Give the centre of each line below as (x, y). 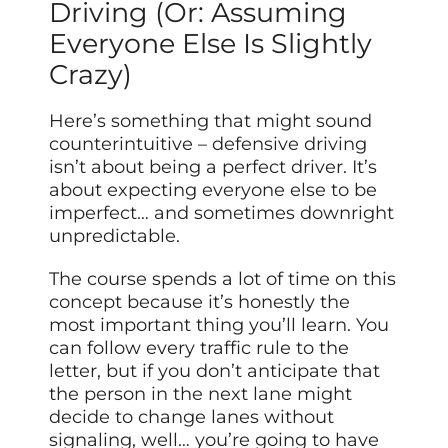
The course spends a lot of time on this (223, 278)
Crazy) (91, 74)
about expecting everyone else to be (213, 189)
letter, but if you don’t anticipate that (215, 370)
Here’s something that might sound (211, 120)
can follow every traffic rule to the (199, 347)
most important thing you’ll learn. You (219, 324)
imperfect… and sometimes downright (222, 212)
